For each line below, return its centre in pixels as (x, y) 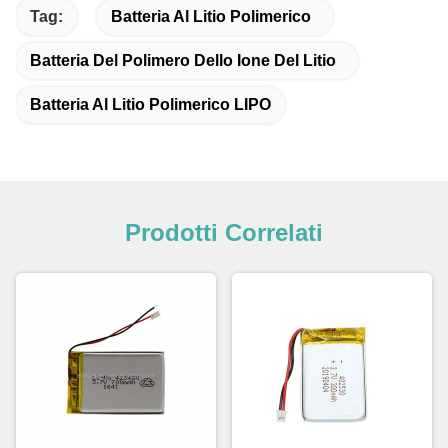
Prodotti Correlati (224, 232)
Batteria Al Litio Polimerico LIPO (150, 104)
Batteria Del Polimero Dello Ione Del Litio (183, 60)
